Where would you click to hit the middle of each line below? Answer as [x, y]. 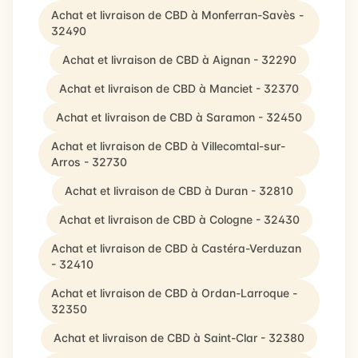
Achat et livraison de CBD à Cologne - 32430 [179, 219]
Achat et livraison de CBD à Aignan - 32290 [179, 60]
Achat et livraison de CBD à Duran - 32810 [179, 191]
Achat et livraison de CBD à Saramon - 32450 [179, 117]
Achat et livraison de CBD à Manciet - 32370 [179, 88]
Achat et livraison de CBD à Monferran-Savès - [177, 15]
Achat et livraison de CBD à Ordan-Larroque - [174, 293]
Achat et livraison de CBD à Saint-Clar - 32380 [179, 338]
